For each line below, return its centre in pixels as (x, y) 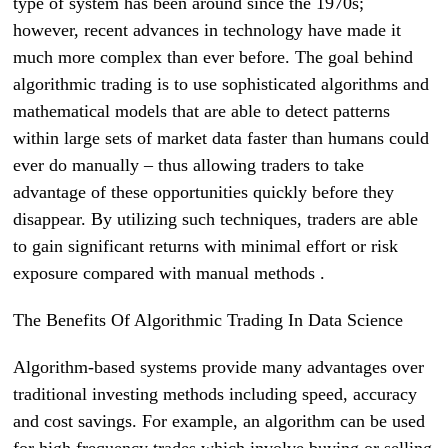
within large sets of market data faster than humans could (221, 138)
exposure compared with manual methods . (169, 273)
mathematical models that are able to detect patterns (202, 111)
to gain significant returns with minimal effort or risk (206, 246)
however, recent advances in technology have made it (207, 30)
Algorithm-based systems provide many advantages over (219, 367)
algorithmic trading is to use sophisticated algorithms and (221, 84)
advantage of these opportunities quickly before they (204, 192)
